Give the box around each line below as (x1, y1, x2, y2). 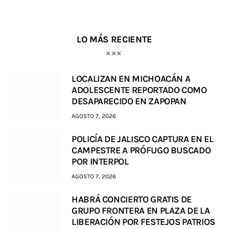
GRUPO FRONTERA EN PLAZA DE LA (72, 205, 210, 217)
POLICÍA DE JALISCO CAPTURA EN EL (72, 133, 214, 145)
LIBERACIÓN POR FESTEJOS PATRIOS (72, 216, 215, 228)
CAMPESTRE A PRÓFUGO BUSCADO (72, 145, 211, 156)
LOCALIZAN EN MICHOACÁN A (72, 73, 191, 85)
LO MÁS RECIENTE (77, 34, 152, 45)
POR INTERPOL (72, 156, 129, 168)
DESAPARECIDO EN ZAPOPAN (72, 96, 187, 107)
